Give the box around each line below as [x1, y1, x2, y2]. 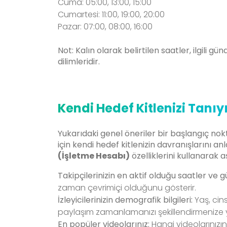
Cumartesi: [58, 9, 100, 21]
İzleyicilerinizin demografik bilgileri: [58, 194, 193, 206]
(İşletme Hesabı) [58, 150, 130, 162]
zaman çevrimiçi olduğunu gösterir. [58, 182, 196, 194]
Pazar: [58, 21, 82, 33]
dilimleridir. [58, 56, 100, 68]
